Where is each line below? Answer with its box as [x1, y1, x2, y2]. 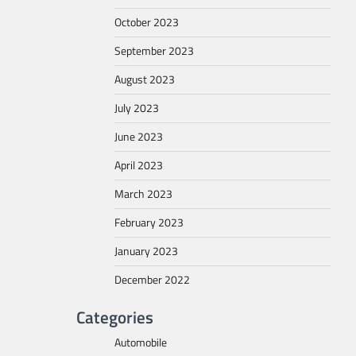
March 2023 [114, 184, 172, 203]
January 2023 [114, 242, 178, 260]
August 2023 [114, 70, 175, 88]
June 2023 [114, 127, 163, 145]
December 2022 [114, 270, 190, 288]
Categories [76, 304, 153, 330]
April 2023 [114, 156, 163, 174]
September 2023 [114, 41, 194, 60]
